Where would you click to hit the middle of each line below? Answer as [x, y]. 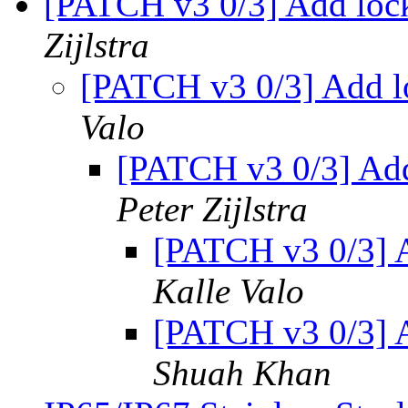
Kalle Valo [229, 291]
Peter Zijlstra [212, 209]
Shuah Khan [242, 373]
